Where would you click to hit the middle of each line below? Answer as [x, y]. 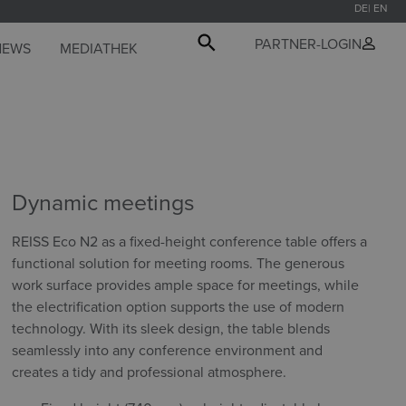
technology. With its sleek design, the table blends [171, 328]
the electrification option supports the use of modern [179, 306]
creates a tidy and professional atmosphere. [150, 372]
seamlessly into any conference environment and [168, 350]
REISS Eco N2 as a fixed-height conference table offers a [190, 241]
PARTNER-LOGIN [308, 43]
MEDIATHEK [98, 48]
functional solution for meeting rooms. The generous [179, 263]
